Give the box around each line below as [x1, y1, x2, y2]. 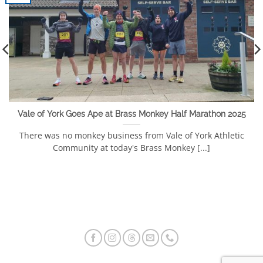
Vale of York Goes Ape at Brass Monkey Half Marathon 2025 [17, 109, 246, 119]
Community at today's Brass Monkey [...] [53, 142, 210, 154]
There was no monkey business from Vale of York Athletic [19, 130, 244, 141]
